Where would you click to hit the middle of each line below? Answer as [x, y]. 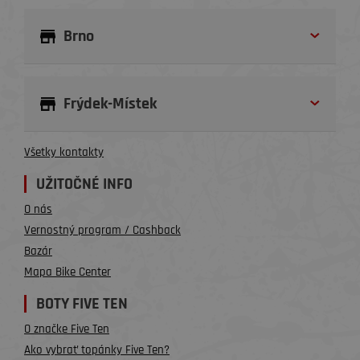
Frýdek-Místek [110, 103]
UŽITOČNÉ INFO [84, 184]
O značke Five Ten [67, 329]
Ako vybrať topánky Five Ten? [97, 350]
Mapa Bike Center [67, 272]
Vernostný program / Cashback [102, 230]
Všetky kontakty [64, 152]
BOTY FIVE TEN [82, 303]
